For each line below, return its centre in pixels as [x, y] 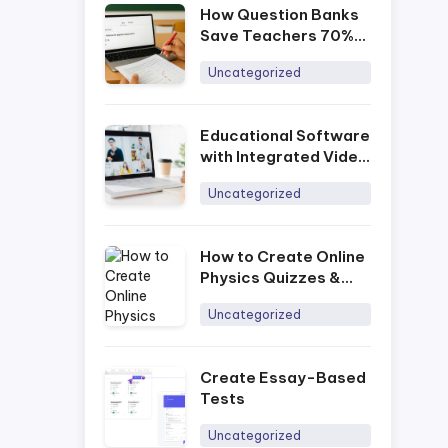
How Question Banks [279, 14]
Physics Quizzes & [270, 277]
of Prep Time [249, 56]
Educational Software [285, 135]
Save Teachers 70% [277, 35]
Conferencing [253, 177]
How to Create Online [282, 256]
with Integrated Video [284, 156]
